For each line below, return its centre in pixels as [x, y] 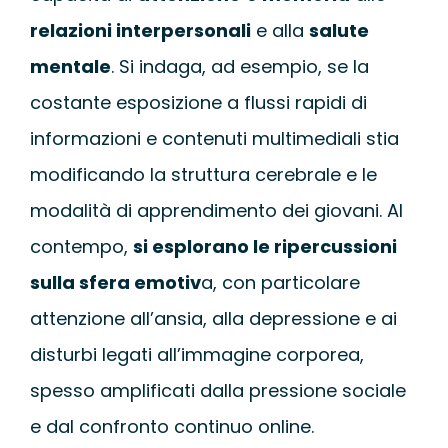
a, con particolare [280, 283]
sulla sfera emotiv [115, 283]
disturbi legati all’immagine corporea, [196, 355]
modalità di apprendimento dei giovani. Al [216, 211]
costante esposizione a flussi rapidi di [198, 103]
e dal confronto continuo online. [171, 427]
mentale [70, 67]
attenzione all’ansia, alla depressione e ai [213, 319]
